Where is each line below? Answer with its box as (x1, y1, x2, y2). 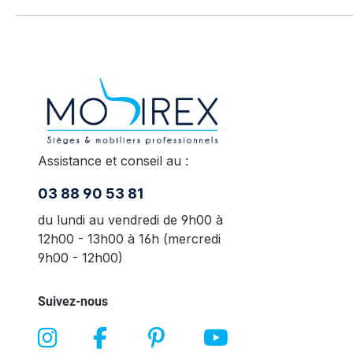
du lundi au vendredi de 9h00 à (38, 211, 223, 228)
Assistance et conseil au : (38, 152, 188, 169)
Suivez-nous (38, 292, 108, 309)
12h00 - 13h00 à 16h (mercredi (38, 230, 221, 247)
